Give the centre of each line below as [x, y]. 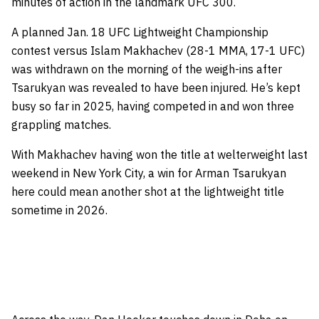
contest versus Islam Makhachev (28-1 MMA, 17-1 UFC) [158, 50]
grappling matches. [61, 124]
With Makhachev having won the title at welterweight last [159, 154]
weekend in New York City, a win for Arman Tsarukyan [149, 173]
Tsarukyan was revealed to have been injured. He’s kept [156, 87]
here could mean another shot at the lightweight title [148, 191]
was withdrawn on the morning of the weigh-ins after [147, 69]
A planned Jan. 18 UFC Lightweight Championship [140, 32]
